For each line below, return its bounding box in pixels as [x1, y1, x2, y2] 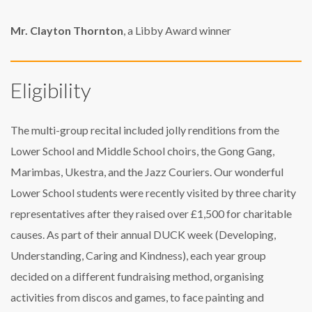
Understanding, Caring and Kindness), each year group [10, 248, 266, 262]
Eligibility [10, 77, 91, 102]
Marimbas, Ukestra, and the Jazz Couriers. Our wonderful [10, 164, 283, 178]
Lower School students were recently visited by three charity [10, 185, 296, 199]
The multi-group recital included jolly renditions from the [10, 123, 279, 136]
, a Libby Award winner [123, 23, 231, 37]
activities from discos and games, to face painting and [10, 290, 264, 304]
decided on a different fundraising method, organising [10, 269, 264, 283]
